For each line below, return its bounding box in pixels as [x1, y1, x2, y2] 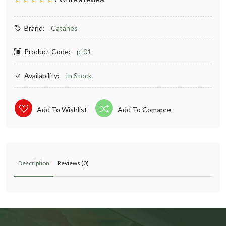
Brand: [24, 24, 45, 33]
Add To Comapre [118, 105, 171, 115]
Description [18, 159, 49, 167]
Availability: [24, 71, 60, 80]
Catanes [51, 24, 78, 33]
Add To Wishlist [37, 105, 87, 115]
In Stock [66, 71, 92, 80]
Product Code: [24, 47, 71, 56]
